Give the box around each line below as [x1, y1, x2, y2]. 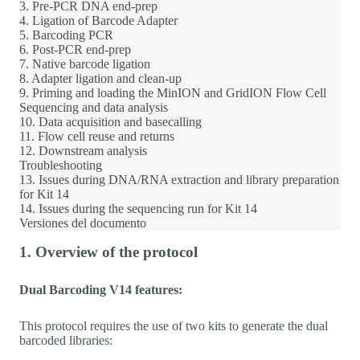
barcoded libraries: [19, 333, 112, 347]
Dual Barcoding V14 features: [19, 282, 182, 297]
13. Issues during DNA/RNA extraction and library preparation [19, 172, 339, 186]
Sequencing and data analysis [19, 100, 168, 114]
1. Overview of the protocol [19, 243, 198, 260]
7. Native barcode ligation [19, 56, 150, 71]
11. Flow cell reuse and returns [19, 129, 174, 143]
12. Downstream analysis [19, 143, 147, 157]
